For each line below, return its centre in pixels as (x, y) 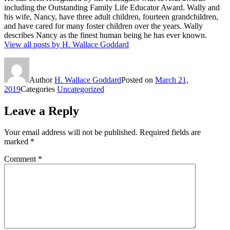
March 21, (172, 80)
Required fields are (170, 132)
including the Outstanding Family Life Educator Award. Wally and (112, 7)
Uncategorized (81, 89)
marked (17, 142)
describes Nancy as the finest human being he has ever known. (106, 35)
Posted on (138, 80)
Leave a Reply (42, 111)
